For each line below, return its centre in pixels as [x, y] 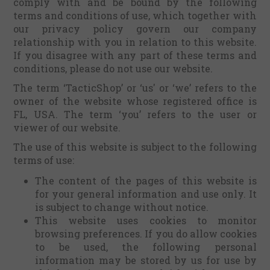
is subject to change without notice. [122, 207]
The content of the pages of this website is [146, 181]
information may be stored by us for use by [146, 260]
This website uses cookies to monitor [146, 220]
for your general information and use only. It [146, 194]
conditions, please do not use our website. [113, 68]
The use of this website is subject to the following [135, 147]
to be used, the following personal [146, 247]
